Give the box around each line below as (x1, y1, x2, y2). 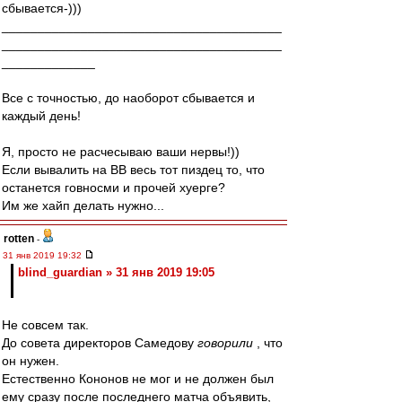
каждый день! (2, 109, 81, 123)
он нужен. (2, 354, 59, 368)
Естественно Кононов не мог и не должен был (2, 371, 274, 386)
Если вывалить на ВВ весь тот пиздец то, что (2, 162, 265, 177)
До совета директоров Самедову (2, 336, 197, 350)
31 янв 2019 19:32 (3, 250, 84, 260)
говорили (197, 336, 257, 350)
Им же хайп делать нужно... (2, 198, 164, 213)
